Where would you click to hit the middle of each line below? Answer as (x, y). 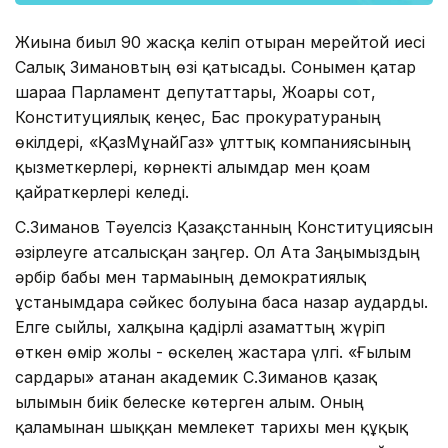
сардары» (54, 376)
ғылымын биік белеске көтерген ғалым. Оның (189, 401)
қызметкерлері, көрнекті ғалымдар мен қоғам (192, 166)
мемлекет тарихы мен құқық (292, 426)
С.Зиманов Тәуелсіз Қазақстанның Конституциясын (224, 226)
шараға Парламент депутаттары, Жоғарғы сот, (195, 91)
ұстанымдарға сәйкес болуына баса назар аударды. (221, 301)
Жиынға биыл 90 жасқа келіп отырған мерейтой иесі (220, 41)
